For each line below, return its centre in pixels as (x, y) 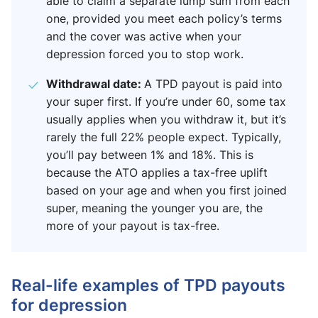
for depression (69, 305)
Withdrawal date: (95, 84)
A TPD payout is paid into (213, 84)
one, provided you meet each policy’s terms (164, 19)
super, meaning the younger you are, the (154, 208)
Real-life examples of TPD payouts (148, 285)
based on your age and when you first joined (166, 191)
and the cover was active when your (144, 37)
